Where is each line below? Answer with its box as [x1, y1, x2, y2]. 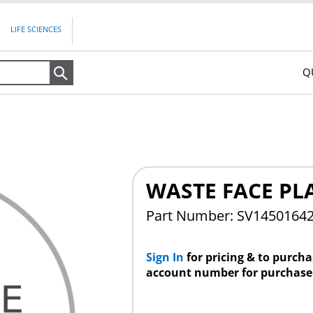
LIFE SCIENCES [10, 24, 62, 35]
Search [68, 65, 122, 80]
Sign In [145, 249, 187, 265]
